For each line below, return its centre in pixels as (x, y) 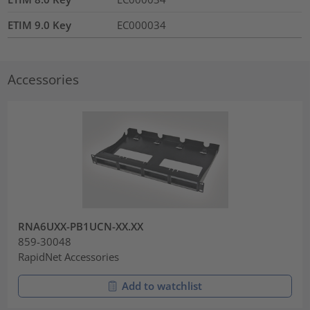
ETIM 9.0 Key (40, 25)
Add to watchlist (162, 285)
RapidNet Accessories (69, 257)
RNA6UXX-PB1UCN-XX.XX (81, 227)
